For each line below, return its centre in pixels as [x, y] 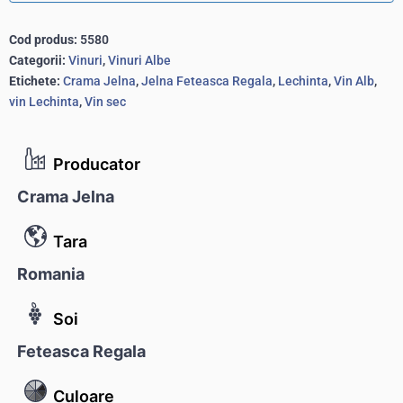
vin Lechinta [44, 101]
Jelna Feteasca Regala [207, 81]
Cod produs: [45, 39]
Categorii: [37, 60]
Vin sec [105, 101]
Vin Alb [354, 81]
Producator [97, 164]
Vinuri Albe [139, 60]
